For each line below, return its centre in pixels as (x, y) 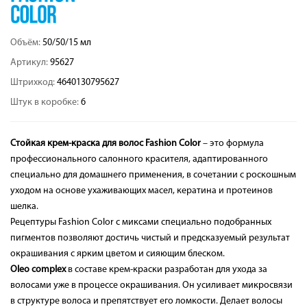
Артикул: (30, 63)
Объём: (26, 43)
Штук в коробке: (46, 102)
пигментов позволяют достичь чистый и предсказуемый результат (150, 238)
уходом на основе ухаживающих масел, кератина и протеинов (142, 191)
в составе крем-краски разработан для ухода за (167, 270)
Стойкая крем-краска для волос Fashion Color (106, 144)
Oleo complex (38, 270)
